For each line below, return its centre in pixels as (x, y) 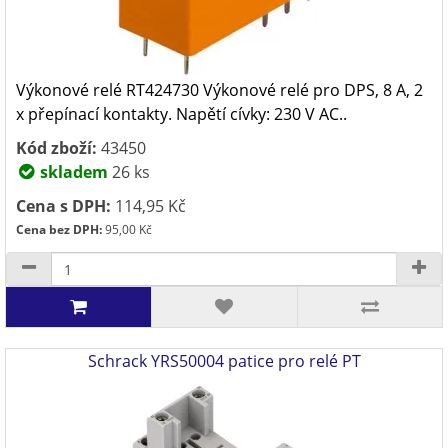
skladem (72, 172)
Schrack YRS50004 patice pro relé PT (224, 361)
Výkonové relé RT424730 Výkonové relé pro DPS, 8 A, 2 (219, 90)
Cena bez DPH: (59, 229)
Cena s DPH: (63, 206)
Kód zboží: (56, 148)
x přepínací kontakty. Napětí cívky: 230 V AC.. (181, 114)
